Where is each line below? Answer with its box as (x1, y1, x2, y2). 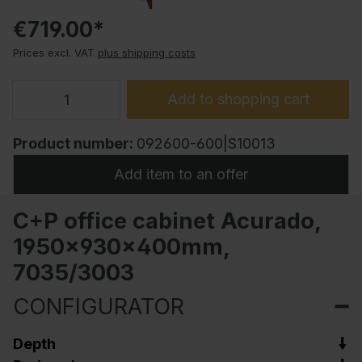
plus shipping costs (98, 46, 196, 59)
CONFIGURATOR (13, 292, 184, 320)
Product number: (13, 135, 137, 153)
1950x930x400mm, (13, 232, 229, 260)
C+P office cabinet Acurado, (13, 206, 321, 234)
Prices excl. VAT (13, 46, 95, 59)
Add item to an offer (114, 166, 248, 183)
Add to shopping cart (166, 90, 309, 107)
